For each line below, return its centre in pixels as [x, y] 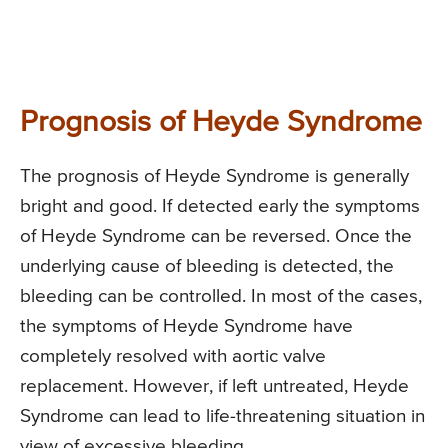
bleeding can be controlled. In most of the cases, [221, 297]
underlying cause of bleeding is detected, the [207, 267]
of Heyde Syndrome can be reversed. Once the [216, 237]
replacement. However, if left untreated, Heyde [214, 387]
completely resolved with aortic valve [173, 357]
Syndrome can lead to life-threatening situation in [222, 417]
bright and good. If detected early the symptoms [220, 207]
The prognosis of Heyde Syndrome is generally [214, 177]
